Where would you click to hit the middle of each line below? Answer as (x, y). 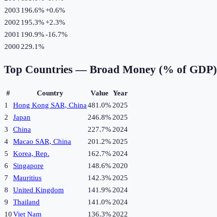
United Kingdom (39, 190)
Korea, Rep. (31, 154)
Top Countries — (47, 70)
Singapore (28, 166)
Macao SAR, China (42, 142)
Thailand (26, 202)
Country (50, 93)
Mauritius (27, 178)
